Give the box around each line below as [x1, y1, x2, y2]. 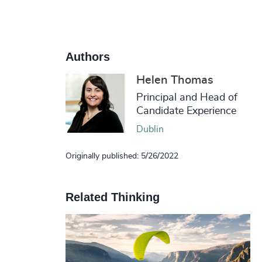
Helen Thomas [136, 74, 213, 87]
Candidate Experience [136, 106, 236, 117]
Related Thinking [65, 191, 160, 204]
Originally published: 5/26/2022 [65, 152, 178, 161]
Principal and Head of [136, 92, 237, 104]
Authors [65, 50, 110, 64]
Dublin [136, 125, 164, 135]
